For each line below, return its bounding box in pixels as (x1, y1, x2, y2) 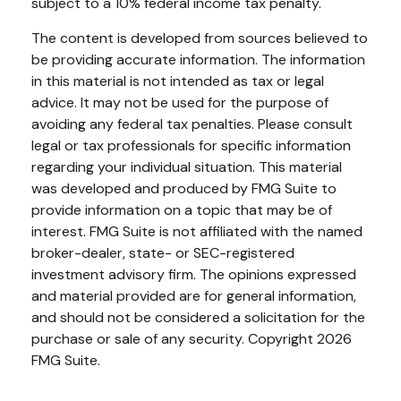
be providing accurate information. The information (31, 49, 365, 69)
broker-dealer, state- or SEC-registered (31, 243, 294, 262)
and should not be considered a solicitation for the (31, 307, 365, 327)
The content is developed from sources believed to (31, 28, 368, 47)
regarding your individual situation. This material (31, 157, 342, 176)
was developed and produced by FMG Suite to (31, 178, 337, 198)
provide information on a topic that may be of (31, 200, 332, 219)
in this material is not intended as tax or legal (31, 71, 324, 90)
